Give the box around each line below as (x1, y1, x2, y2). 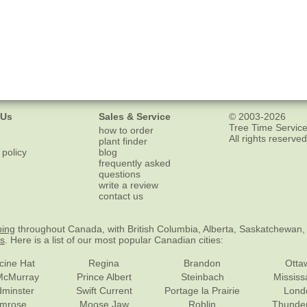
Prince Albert (76, 271, 132, 282)
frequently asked (99, 157, 171, 169)
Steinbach (180, 271, 224, 282)
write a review (99, 179, 158, 191)
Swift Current (75, 284, 132, 296)
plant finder (99, 135, 147, 147)
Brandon (184, 257, 221, 269)
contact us (99, 190, 143, 201)
